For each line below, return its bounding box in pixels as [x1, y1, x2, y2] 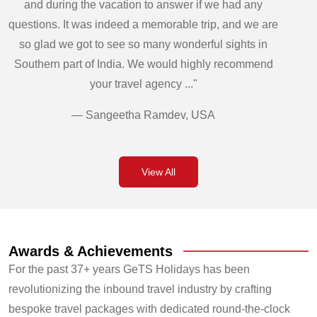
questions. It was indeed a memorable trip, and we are [8, 18, 279, 31]
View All [142, 166, 175, 178]
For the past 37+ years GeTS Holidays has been [8, 263, 250, 276]
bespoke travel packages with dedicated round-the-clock [8, 303, 290, 316]
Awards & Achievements [8, 243, 173, 260]
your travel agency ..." [89, 78, 197, 91]
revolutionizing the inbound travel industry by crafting [8, 283, 272, 296]
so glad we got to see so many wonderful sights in [19, 38, 268, 51]
